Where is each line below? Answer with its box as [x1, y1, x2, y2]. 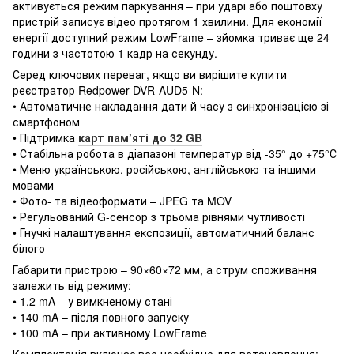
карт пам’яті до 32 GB [78, 129, 202, 145]
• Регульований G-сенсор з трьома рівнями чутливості [13, 208, 305, 224]
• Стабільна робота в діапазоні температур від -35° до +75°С [13, 145, 337, 161]
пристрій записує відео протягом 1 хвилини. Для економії [13, 13, 322, 29]
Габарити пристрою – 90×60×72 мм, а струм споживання [13, 261, 317, 277]
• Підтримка [13, 129, 78, 145]
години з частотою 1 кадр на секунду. [13, 44, 217, 61]
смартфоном [13, 113, 80, 130]
